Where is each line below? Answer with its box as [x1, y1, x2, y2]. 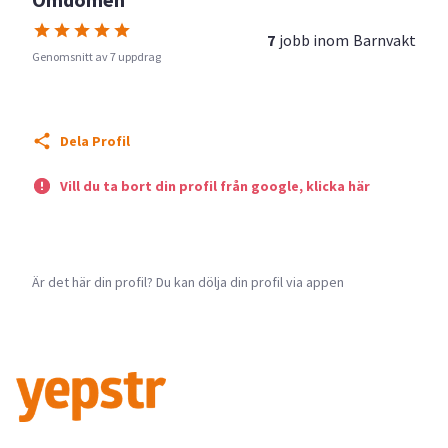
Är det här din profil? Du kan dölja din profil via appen [32, 272, 344, 291]
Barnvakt [353, 29, 416, 50]
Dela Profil [60, 132, 130, 150]
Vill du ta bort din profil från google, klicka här [60, 177, 370, 195]
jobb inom [279, 29, 349, 50]
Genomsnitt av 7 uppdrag [32, 49, 161, 64]
